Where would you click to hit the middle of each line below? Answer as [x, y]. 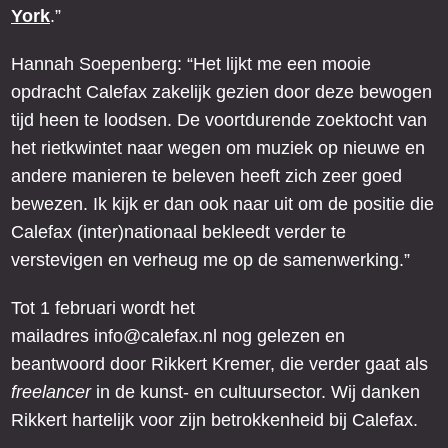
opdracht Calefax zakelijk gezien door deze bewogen [221, 92]
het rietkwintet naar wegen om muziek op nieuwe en [218, 148]
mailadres [52, 336]
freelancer [51, 392]
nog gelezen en [281, 336]
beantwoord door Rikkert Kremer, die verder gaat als [219, 364]
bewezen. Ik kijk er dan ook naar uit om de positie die [222, 204]
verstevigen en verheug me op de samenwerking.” [210, 260]
